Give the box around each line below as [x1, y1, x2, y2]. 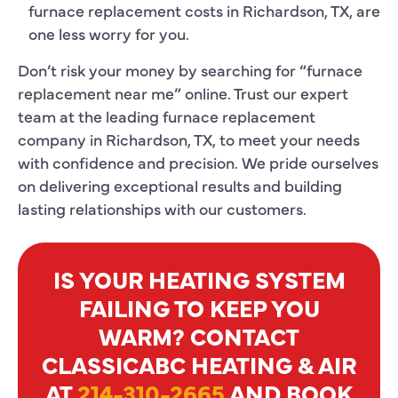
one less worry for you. [28, 21, 189, 44]
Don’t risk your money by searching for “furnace [18, 58, 362, 81]
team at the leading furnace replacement [18, 104, 315, 127]
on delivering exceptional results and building [18, 173, 342, 196]
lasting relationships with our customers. [18, 196, 306, 219]
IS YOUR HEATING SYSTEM [52, 262, 346, 295]
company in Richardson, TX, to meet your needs [18, 127, 360, 150]
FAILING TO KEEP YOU [78, 291, 320, 323]
